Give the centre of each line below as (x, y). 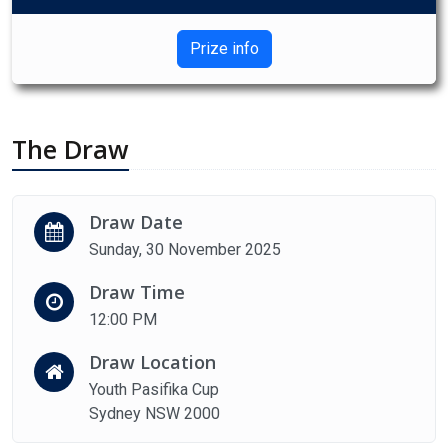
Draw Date (136, 222)
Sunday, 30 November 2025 (185, 250)
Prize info (224, 49)
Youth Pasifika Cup (154, 390)
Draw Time (137, 292)
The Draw (70, 149)
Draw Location (152, 362)
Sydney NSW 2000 (154, 414)
